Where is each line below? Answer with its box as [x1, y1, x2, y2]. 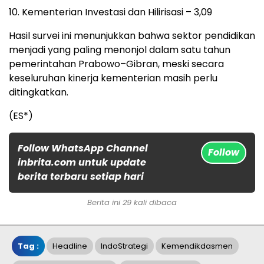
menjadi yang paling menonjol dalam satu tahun [9, 42, 230, 57]
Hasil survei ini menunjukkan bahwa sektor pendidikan [9, 28, 255, 42]
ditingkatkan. [9, 85, 68, 99]
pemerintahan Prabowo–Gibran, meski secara [9, 57, 224, 71]
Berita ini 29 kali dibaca [87, 196, 177, 208]
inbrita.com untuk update [18, 155, 146, 169]
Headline [52, 240, 87, 252]
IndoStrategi [101, 240, 148, 252]
